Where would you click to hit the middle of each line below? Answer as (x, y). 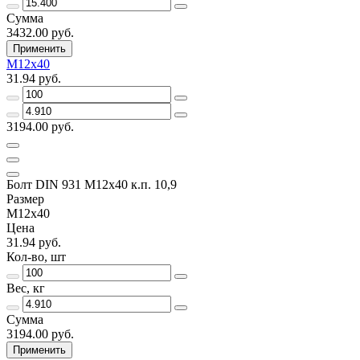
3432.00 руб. (40, 32)
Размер (25, 198)
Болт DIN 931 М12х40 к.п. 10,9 (92, 184)
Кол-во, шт (36, 256)
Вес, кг (26, 288)
